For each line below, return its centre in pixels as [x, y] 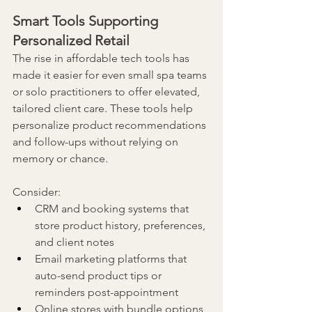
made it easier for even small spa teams [111, 75]
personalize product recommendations [111, 125]
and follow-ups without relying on [97, 142]
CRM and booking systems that [113, 209]
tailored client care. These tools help [104, 109]
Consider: [37, 192]
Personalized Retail [71, 41]
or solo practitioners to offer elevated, [108, 92]
